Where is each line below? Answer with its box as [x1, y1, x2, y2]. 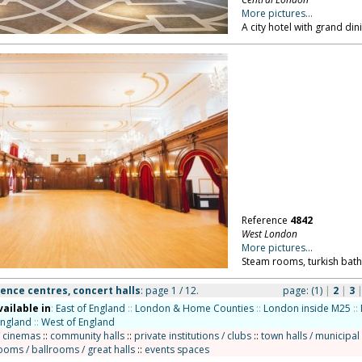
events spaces [144, 343, 209, 356]
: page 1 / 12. [140, 284, 199, 297]
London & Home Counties [134, 301, 254, 315]
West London [241, 227, 297, 241]
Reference [241, 213, 290, 227]
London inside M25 [263, 301, 351, 315]
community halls [49, 329, 124, 343]
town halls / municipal [260, 329, 360, 343]
